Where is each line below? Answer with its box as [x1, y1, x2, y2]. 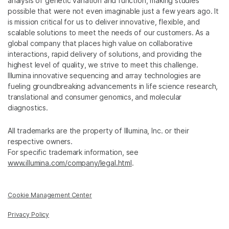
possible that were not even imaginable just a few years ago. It [8, 7, 219, 16]
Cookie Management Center [8, 191, 92, 199]
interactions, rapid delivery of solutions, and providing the [8, 50, 202, 59]
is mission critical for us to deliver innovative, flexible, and [8, 17, 200, 27]
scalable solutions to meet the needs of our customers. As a [8, 28, 210, 37]
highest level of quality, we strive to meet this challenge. [8, 60, 198, 70]
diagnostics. [8, 103, 48, 112]
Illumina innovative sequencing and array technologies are [8, 71, 201, 80]
